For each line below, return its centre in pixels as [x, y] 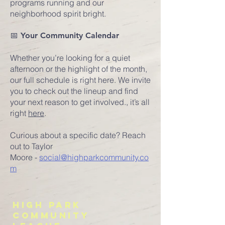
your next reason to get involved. [68, 102]
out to [21, 146]
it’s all [140, 102]
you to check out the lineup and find [74, 91]
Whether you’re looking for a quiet [70, 58]
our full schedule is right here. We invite [80, 80]
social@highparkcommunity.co [94, 157]
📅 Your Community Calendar [65, 35]
